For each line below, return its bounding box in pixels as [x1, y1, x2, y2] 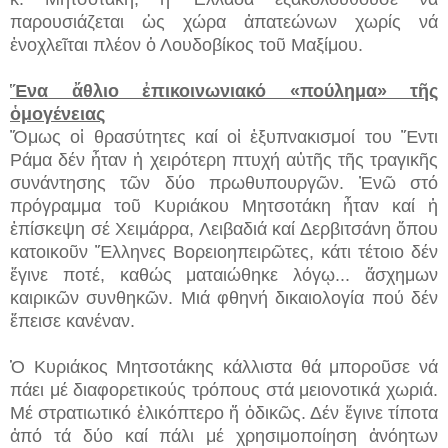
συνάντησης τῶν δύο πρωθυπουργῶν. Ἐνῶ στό [10, 172, 438, 193]
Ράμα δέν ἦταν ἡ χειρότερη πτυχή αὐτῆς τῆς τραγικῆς [10, 149, 438, 170]
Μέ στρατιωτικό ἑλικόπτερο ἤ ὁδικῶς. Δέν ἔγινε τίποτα [10, 402, 438, 423]
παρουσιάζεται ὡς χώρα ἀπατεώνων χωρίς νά [10, 11, 438, 32]
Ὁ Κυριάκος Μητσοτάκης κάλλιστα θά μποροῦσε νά [10, 356, 438, 377]
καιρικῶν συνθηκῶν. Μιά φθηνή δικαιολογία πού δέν [10, 287, 438, 308]
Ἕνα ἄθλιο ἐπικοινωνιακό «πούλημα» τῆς [10, 80, 438, 101]
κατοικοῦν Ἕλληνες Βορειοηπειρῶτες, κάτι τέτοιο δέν [10, 241, 438, 262]
